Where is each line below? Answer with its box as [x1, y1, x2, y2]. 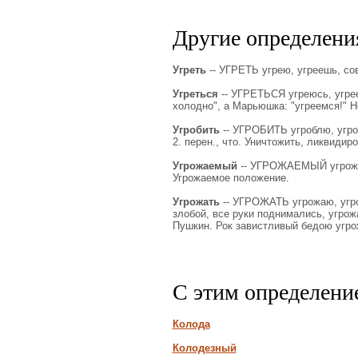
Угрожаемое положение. [172, 172, 289, 184]
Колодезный [172, 342, 237, 354]
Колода [172, 318, 210, 330]
